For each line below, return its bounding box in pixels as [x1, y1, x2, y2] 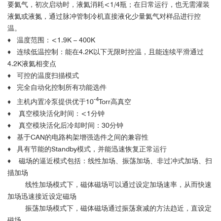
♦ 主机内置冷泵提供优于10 [7, 97, 94, 106]
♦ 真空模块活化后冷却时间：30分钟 [7, 121, 123, 129]
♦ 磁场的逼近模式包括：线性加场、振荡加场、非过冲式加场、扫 [7, 156, 212, 165]
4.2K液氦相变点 [7, 59, 56, 68]
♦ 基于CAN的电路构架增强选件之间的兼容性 [7, 133, 148, 141]
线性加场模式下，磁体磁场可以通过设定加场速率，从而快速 [7, 180, 212, 188]
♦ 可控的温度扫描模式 [7, 71, 79, 79]
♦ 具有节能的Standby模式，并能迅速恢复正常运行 [7, 145, 167, 153]
